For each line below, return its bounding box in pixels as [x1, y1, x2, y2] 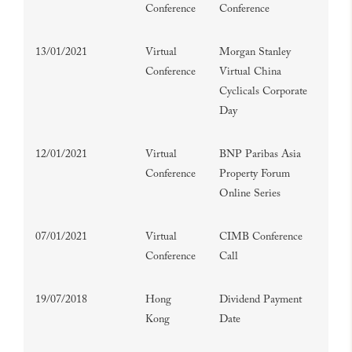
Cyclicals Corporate [219, 86, 307, 97]
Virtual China [219, 67, 281, 78]
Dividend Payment [219, 295, 302, 306]
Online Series [219, 189, 280, 200]
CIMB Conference [219, 232, 302, 243]
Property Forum [219, 169, 290, 180]
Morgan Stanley [219, 47, 291, 58]
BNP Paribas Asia [219, 149, 301, 160]
